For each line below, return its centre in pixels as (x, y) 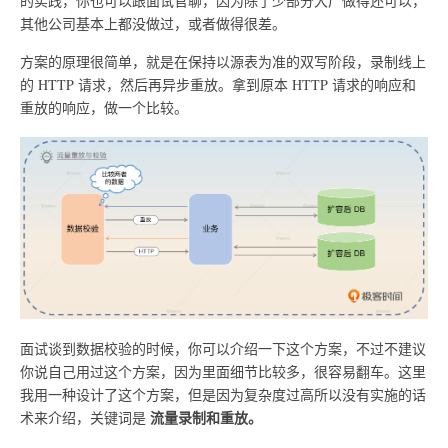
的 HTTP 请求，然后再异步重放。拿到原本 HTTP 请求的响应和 (218, 85)
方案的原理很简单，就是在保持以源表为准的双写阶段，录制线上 (223, 62)
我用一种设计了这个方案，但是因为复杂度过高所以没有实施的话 (223, 395)
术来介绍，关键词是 (85, 418)
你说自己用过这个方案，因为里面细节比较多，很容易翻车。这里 (223, 372)
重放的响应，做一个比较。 (104, 108)
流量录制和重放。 (206, 418)
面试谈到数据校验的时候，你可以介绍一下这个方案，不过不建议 (223, 349)
